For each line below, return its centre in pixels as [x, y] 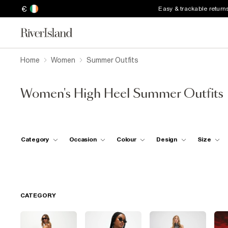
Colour [126, 139]
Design [167, 139]
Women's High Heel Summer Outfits [122, 94]
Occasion [83, 139]
